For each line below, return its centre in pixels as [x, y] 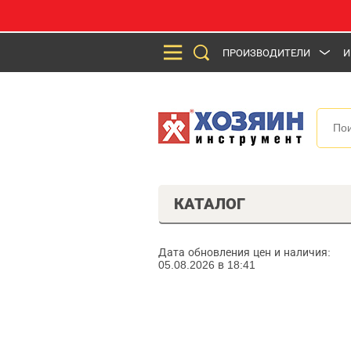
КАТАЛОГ [210, 204]
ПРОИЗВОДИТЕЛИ [266, 52]
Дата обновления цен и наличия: [244, 252]
